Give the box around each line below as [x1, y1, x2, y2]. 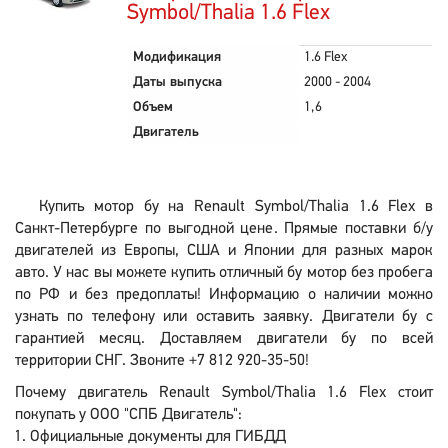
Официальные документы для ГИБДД [30, 429, 286, 445]
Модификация [133, 50, 221, 65]
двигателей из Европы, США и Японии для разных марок [15, 243, 433, 259]
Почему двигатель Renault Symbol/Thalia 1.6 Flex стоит [15, 385, 433, 401]
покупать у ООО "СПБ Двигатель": [15, 407, 242, 423]
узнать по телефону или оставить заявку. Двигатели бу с [15, 309, 433, 325]
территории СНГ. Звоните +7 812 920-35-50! [15, 353, 309, 369]
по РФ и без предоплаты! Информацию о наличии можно [15, 287, 433, 303]
